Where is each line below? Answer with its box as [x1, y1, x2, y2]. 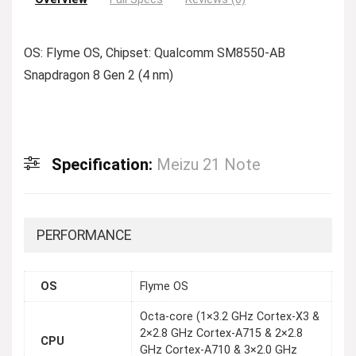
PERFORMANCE [37, 227, 131, 243]
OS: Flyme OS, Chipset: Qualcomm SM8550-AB [24, 45, 285, 60]
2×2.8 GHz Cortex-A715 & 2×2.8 [140, 327, 303, 341]
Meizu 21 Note [157, 155, 261, 174]
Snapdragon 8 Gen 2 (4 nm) [24, 68, 173, 83]
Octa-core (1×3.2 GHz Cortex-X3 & [140, 310, 319, 324]
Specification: [52, 155, 157, 174]
